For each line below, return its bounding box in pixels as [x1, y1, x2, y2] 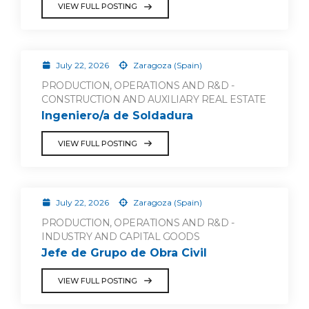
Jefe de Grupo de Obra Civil [41, 246, 207, 259]
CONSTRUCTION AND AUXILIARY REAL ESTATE [41, 93, 266, 106]
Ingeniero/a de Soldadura [41, 108, 193, 122]
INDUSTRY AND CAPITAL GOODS [41, 230, 199, 243]
